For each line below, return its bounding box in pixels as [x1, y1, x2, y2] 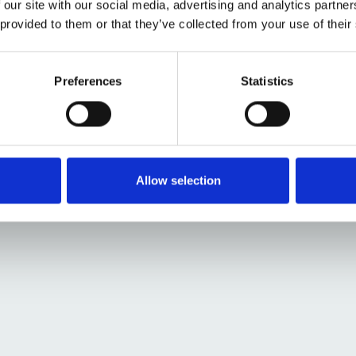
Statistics [241, 74, 293, 88]
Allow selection [135, 173, 221, 188]
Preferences [54, 74, 122, 88]
